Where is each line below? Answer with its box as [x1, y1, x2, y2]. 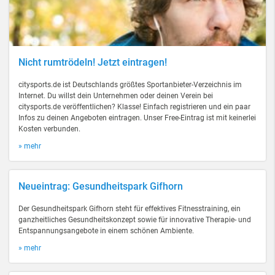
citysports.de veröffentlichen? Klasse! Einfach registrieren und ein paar [18, 103, 250, 111]
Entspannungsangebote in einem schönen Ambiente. [18, 227, 194, 235]
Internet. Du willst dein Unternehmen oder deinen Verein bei [18, 91, 213, 100]
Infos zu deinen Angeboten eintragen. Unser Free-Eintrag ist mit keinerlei [18, 114, 256, 122]
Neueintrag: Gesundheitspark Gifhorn [18, 180, 183, 192]
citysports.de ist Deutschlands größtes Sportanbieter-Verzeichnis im [18, 80, 242, 89]
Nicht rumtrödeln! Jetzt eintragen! [18, 56, 167, 68]
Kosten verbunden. [18, 125, 80, 133]
